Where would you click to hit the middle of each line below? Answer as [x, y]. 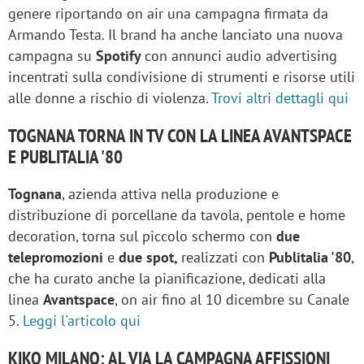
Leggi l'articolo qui [82, 320]
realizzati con [225, 257]
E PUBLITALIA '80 [65, 156]
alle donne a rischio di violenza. [110, 97]
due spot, [150, 257]
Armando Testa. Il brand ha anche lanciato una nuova [175, 34]
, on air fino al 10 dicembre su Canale [232, 299]
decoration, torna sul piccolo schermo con [142, 236]
